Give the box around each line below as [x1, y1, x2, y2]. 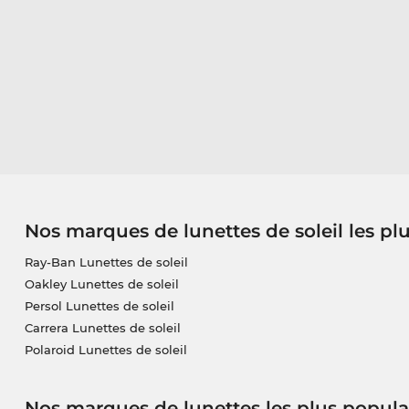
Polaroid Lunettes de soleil [24, 342, 187, 358]
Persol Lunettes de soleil [24, 299, 174, 314]
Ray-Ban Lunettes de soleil [24, 255, 188, 270]
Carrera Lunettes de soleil [24, 320, 181, 336]
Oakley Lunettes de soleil [24, 277, 179, 292]
